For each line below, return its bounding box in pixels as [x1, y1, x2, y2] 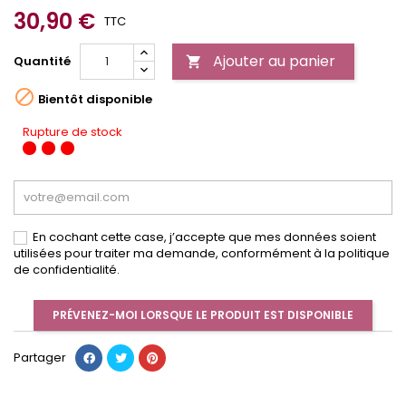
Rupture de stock [23, 123, 122, 141]
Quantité [14, 53, 71, 71]
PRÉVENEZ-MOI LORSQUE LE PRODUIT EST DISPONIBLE [53, 307, 353, 324]
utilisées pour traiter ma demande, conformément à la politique [14, 245, 390, 263]
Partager [14, 349, 66, 367]
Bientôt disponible [35, 90, 152, 108]
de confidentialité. [14, 261, 120, 279]
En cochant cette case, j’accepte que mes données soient [33, 228, 376, 246]
